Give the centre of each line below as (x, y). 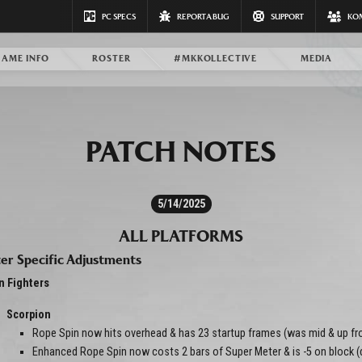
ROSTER (112, 58)
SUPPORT (288, 16)
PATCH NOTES (181, 152)
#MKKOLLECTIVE (216, 58)
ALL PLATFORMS (181, 236)
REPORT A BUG (204, 16)
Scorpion (29, 315)
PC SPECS (119, 16)
